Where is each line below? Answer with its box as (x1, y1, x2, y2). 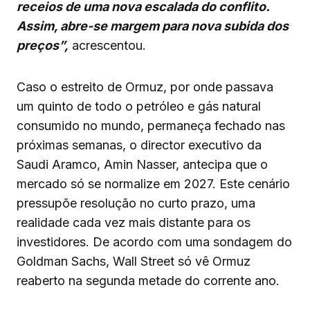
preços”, (17, 37, 69, 53)
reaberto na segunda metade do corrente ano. (17, 273, 280, 288)
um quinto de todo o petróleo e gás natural (17, 98, 261, 113)
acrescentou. (69, 37, 146, 53)
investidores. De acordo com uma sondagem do (17, 234, 292, 249)
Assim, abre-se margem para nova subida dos (17, 18, 289, 33)
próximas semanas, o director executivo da (17, 137, 262, 152)
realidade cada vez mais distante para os (17, 215, 250, 230)
